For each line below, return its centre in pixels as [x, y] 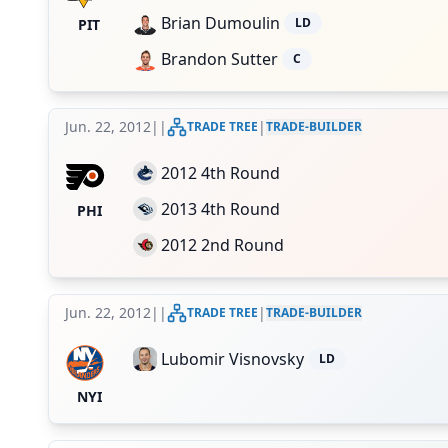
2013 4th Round [220, 209]
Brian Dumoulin [220, 23]
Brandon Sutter [219, 59]
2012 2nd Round [222, 245]
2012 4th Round [220, 173]
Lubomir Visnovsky [232, 359]
